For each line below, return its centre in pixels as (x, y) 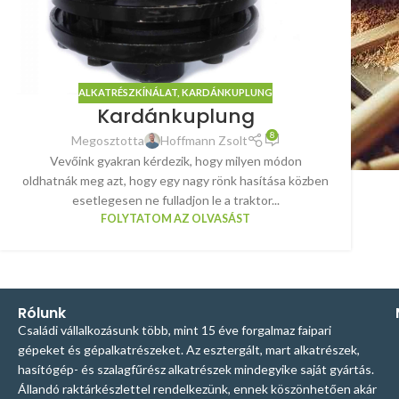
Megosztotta (107, 140)
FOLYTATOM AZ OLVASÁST (175, 218)
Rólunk (42, 313)
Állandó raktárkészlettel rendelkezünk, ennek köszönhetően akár (197, 388)
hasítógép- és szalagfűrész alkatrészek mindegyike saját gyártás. (196, 369)
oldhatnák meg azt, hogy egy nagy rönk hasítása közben (175, 180)
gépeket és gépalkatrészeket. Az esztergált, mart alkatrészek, (189, 349)
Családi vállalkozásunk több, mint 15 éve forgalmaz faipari (175, 330)
